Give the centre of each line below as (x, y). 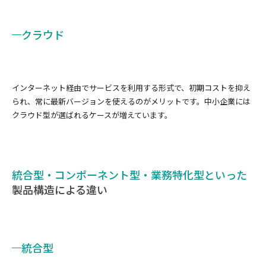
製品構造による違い (60, 189)
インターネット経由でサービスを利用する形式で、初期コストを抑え (131, 88)
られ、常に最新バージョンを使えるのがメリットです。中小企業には (131, 101)
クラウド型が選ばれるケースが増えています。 (92, 115)
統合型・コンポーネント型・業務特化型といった (129, 175)
